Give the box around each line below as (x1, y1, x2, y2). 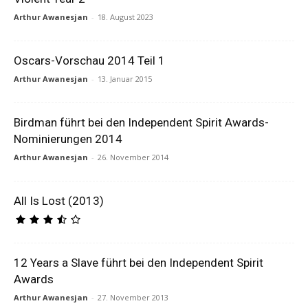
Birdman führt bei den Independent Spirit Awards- (14, 115, 269, 129)
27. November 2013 (98, 292, 168, 302)
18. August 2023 (98, 12, 153, 22)
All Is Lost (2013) (14, 194, 104, 208)
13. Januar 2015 (98, 74, 152, 84)
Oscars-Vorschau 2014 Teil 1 (14, 54, 165, 67)
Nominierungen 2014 (14, 132, 122, 146)
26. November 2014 (98, 152, 168, 162)
